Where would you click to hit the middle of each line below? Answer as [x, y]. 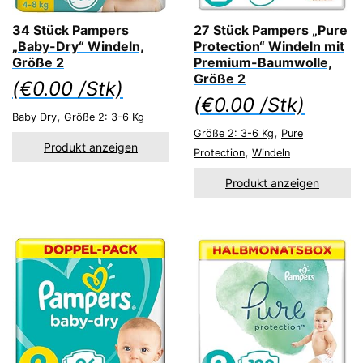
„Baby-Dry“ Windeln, [78, 46]
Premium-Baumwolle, [263, 62]
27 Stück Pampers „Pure [271, 30]
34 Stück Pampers [70, 30]
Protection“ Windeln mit [269, 46]
